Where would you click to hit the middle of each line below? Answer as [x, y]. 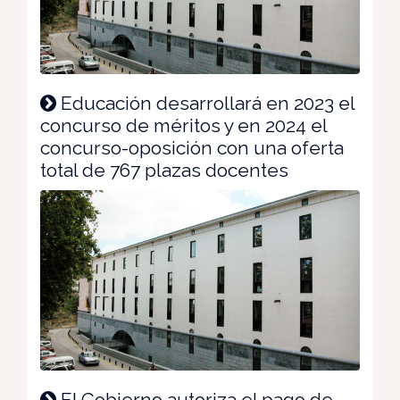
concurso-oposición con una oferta [192, 148]
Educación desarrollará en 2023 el [205, 104]
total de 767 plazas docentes [164, 171]
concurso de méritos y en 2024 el [183, 126]
